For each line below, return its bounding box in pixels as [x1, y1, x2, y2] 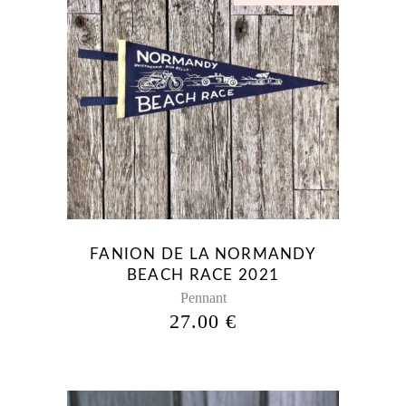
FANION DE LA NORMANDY [90, 246, 316, 263]
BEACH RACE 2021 [126, 267, 280, 284]
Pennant [179, 290, 227, 306]
